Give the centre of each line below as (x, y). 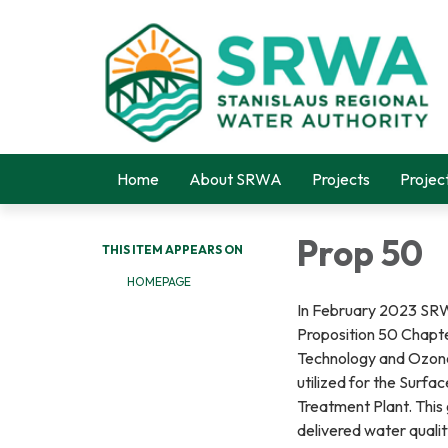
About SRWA (235, 179)
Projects (341, 179)
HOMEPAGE (159, 281)
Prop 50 (360, 252)
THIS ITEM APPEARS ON (172, 249)
